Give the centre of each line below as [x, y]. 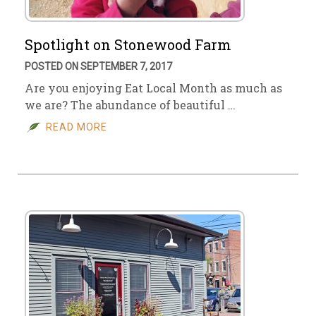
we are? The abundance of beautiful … [130, 105]
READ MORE [77, 127]
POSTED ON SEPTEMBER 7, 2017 [98, 66]
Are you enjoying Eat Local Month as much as [153, 88]
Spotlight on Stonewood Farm [128, 44]
